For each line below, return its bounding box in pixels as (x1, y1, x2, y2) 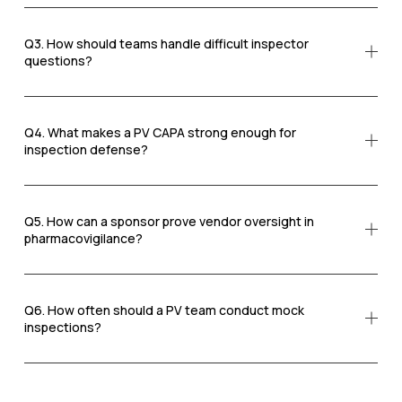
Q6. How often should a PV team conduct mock (23, 301, 304, 319)
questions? (23, 51, 92, 69)
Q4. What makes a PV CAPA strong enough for (23, 123, 296, 141)
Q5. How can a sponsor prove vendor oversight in (23, 212, 314, 230)
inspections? (23, 318, 101, 336)
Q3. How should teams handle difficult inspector (23, 34, 309, 52)
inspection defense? (23, 140, 148, 158)
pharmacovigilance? (23, 229, 143, 247)
